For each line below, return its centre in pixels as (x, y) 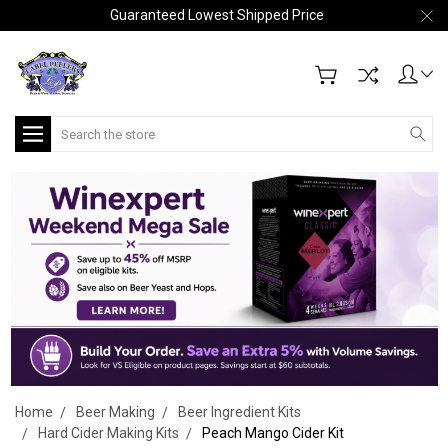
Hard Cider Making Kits (108, 432)
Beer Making (115, 411)
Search (73, 126)
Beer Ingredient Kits (239, 411)
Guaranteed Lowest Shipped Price (216, 15)
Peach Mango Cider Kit (273, 432)
